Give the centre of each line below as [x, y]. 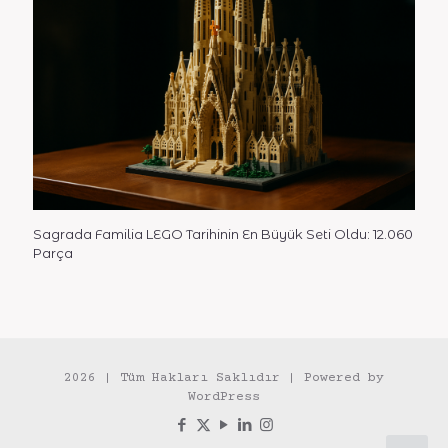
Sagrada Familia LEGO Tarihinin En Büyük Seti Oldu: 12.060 [223, 233]
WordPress [224, 396]
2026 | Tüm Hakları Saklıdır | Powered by [224, 377]
